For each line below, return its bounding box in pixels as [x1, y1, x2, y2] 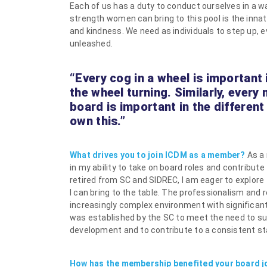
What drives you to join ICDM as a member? [70, 150, 247, 160]
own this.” [70, 114, 126, 129]
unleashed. [70, 39, 113, 49]
